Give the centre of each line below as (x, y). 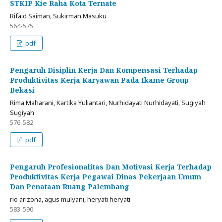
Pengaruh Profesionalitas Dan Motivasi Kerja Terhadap (111, 167)
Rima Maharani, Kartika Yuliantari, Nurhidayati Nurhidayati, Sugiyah (108, 103)
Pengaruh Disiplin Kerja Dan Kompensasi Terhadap (104, 70)
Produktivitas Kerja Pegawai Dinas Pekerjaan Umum (106, 177)
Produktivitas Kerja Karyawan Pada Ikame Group (99, 80)
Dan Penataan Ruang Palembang (70, 187)
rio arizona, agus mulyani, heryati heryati (70, 199)
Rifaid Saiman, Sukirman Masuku (58, 16)
